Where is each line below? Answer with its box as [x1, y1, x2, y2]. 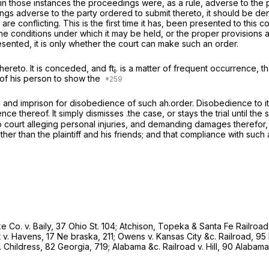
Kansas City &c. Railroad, [156, 231, 256, 241]
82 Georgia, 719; [45, 241, 112, 252]
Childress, [4, 241, 45, 252]
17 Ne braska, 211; [46, 231, 118, 241]
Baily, [33, 220, 56, 231]
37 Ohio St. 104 [56, 220, 115, 231]
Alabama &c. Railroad [112, 241, 198, 252]
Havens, [11, 231, 46, 241]
